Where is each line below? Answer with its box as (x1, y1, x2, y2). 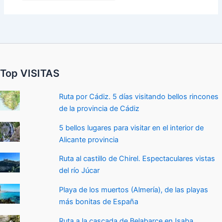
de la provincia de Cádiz (59, 104, 140, 113)
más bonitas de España (59, 197, 139, 207)
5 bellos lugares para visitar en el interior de (59, 123, 204, 132)
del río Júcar (59, 166, 100, 175)
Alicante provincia (59, 135, 119, 144)
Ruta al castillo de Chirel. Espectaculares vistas (59, 154, 216, 164)
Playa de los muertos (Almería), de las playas (59, 185, 209, 195)
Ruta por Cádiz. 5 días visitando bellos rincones (59, 92, 219, 102)
